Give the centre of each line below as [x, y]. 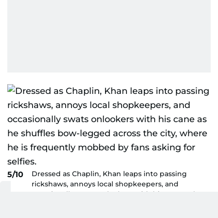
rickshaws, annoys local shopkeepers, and [105, 184]
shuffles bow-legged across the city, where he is [117, 204]
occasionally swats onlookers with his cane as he [117, 194]
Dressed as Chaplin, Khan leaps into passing [109, 174]
